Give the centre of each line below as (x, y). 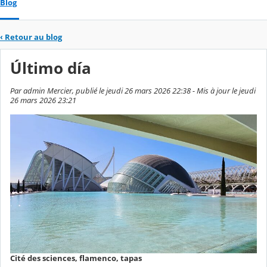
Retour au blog (33, 37)
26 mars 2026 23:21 (43, 100)
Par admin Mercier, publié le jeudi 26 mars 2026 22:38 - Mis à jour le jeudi (133, 91)
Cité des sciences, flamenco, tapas (76, 258)
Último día (51, 69)
